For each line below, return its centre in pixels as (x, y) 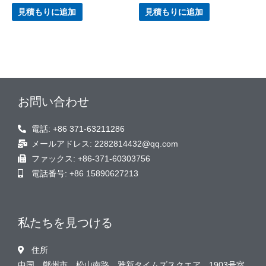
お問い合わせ (53, 102)
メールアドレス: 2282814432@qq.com (104, 144)
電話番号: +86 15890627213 (85, 174)
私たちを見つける (65, 223)
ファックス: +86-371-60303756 (91, 159)
